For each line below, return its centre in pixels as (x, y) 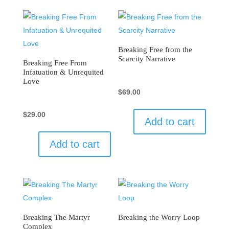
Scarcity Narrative (147, 59)
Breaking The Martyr (56, 217)
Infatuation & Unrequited (63, 72)
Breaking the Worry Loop (159, 217)
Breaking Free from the (155, 50)
